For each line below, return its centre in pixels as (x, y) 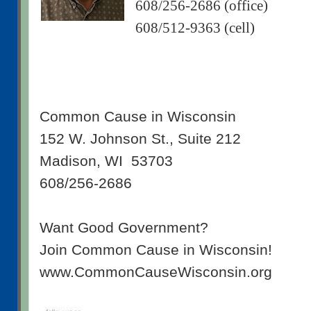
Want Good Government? (124, 227)
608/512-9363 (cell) (195, 27)
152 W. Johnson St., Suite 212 (140, 138)
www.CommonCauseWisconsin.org (156, 272)
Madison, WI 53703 (106, 161)
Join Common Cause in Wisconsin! (156, 250)
